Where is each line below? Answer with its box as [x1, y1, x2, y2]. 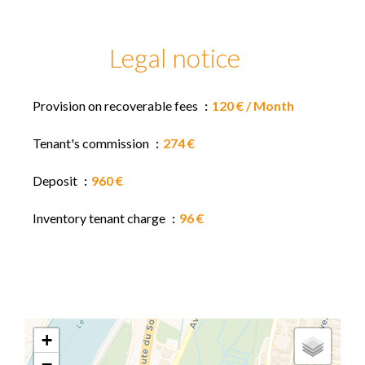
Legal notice [108, 42, 240, 73]
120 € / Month [212, 98, 294, 113]
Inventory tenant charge [33, 210, 168, 226]
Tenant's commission [33, 135, 152, 151]
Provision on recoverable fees [33, 98, 200, 113]
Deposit [33, 173, 80, 188]
